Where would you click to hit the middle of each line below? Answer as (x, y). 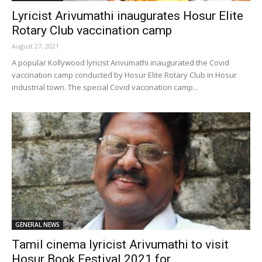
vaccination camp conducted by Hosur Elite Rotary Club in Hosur (124, 75)
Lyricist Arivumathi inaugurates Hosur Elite (127, 15)
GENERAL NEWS (37, 225)
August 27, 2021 (35, 46)
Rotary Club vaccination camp (92, 30)
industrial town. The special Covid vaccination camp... (105, 87)
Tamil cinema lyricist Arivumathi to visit (120, 245)
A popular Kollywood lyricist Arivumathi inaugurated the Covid (120, 62)
